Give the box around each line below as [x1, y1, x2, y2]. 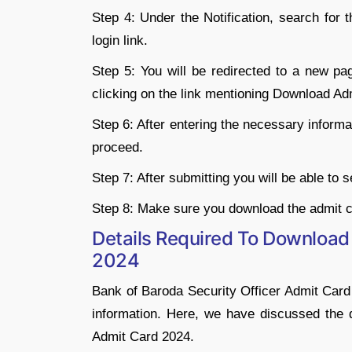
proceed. [92, 139, 143, 155]
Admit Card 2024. [92, 328, 194, 344]
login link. [92, 32, 148, 48]
